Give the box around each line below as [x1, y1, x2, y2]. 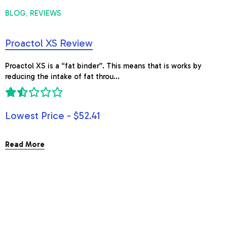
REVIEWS [30, 9, 61, 18]
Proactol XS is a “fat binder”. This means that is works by [5, 61, 202, 70]
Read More [5, 140, 45, 149]
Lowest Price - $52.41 [5, 109, 100, 122]
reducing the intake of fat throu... [5, 72, 120, 81]
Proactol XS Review [5, 37, 93, 49]
